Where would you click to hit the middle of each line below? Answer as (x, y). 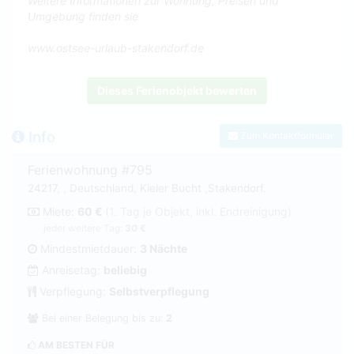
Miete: (58, 211)
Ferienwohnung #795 (90, 169)
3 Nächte (164, 248)
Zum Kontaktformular (286, 136)
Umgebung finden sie (83, 16)
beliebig (125, 269)
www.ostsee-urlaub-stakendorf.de (116, 47)
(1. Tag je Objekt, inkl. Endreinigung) (198, 211)
